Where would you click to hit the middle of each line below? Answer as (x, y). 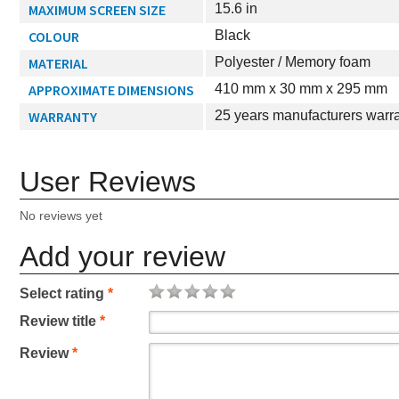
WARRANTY (63, 117)
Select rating (64, 293)
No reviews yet (61, 216)
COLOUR (54, 37)
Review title (60, 321)
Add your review (122, 256)
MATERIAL (58, 63)
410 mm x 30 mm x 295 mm (301, 89)
